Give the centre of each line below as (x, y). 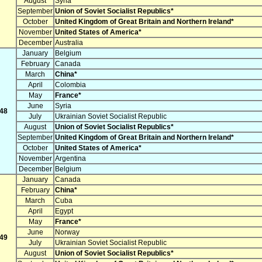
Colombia (70, 85)
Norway (67, 232)
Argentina (70, 159)
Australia (69, 43)
